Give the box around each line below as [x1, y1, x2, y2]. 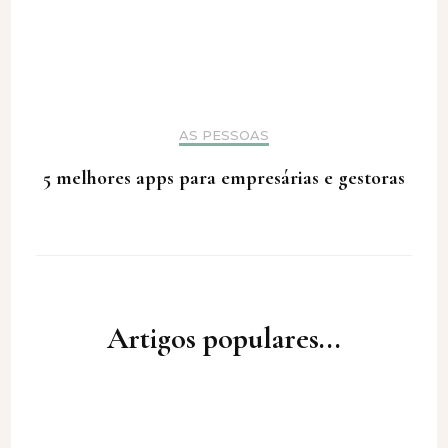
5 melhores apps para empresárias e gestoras [43, 166, 405, 191]
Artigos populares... [107, 320, 341, 358]
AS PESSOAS [179, 127, 269, 144]
